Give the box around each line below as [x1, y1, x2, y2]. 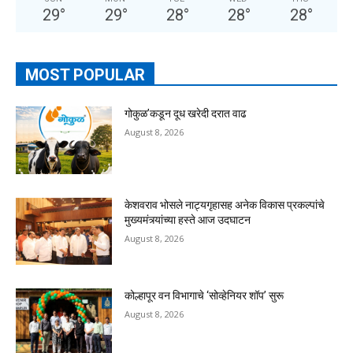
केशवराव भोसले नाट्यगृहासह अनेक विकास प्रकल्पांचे [124, 198, 325, 211]
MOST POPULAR [25, 65, 145, 85]
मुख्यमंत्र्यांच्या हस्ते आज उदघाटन [124, 213, 251, 226]
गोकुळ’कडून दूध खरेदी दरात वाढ [124, 107, 247, 121]
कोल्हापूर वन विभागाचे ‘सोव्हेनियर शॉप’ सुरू [124, 289, 284, 303]
